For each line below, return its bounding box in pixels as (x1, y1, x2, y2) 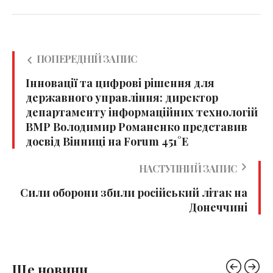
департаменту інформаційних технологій (26, 105, 258, 120)
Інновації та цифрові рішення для (26, 76, 214, 91)
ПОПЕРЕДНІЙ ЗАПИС (37, 52, 137, 66)
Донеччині (189, 200, 247, 215)
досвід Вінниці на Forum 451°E (26, 134, 188, 149)
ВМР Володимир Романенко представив (26, 119, 247, 135)
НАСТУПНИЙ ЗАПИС (139, 162, 236, 175)
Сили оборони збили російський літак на (20, 185, 247, 200)
